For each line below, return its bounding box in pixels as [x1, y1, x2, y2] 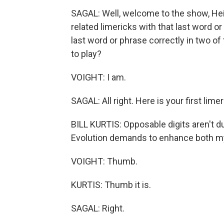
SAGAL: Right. [71, 203, 124, 213]
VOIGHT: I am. [71, 72, 126, 82]
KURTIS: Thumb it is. [71, 179, 151, 190]
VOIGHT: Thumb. [71, 156, 137, 166]
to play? [71, 48, 101, 59]
